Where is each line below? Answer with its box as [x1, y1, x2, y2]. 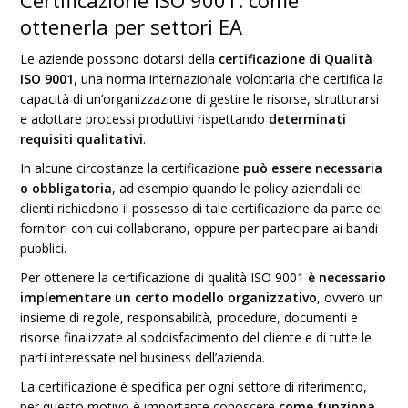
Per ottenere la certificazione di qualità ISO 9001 [20, 269, 309, 286]
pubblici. [20, 240, 67, 257]
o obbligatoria [20, 179, 113, 197]
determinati [269, 110, 347, 127]
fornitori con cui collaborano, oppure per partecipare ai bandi [20, 219, 379, 237]
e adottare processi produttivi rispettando [20, 110, 270, 127]
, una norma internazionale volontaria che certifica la [74, 70, 384, 87]
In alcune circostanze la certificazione [20, 159, 244, 177]
